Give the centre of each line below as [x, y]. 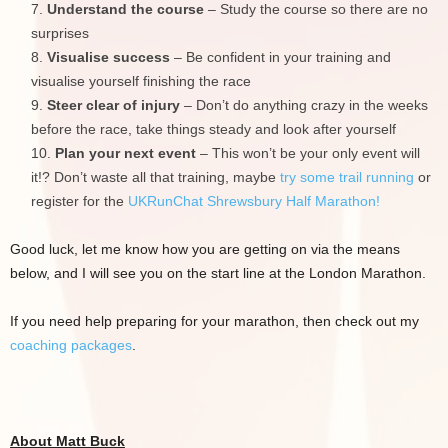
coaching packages [71, 345]
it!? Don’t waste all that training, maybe [155, 177]
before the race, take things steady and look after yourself [213, 129]
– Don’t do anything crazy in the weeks [304, 105]
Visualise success [108, 57]
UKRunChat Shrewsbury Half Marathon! [254, 201]
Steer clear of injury [113, 105]
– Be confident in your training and [280, 57]
